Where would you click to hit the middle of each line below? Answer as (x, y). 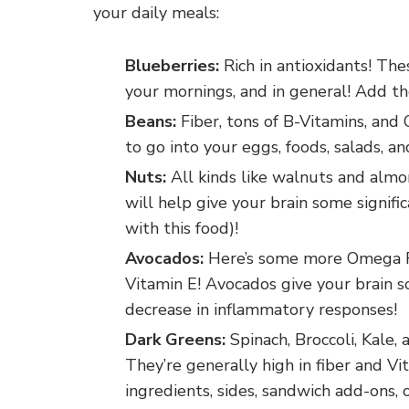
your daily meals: (156, 13)
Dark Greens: (175, 340)
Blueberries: (172, 66)
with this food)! (182, 229)
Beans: (151, 122)
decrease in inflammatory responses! (261, 310)
